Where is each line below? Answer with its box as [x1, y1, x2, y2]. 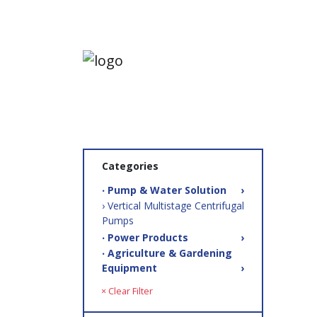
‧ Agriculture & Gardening [102, 246, 232, 260]
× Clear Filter [101, 284, 153, 297]
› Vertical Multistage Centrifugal [102, 199, 244, 212]
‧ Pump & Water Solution [102, 183, 226, 197]
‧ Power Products [102, 231, 188, 244]
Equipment [102, 261, 157, 275]
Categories [102, 159, 158, 173]
